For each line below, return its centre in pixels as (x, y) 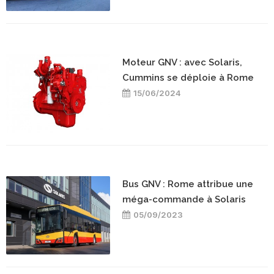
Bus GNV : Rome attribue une (188, 184)
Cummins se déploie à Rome (188, 77)
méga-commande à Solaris (184, 199)
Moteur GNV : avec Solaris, (182, 62)
